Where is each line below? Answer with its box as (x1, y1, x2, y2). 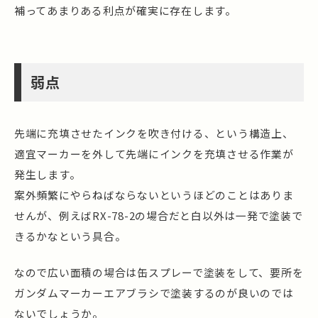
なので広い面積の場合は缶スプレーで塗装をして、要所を (14, 265, 304, 280)
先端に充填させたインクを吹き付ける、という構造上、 (14, 126, 294, 141)
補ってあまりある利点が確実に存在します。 (14, 3, 236, 18)
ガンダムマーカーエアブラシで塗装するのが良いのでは (14, 285, 294, 301)
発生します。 (14, 167, 81, 182)
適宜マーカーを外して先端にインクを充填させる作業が (14, 146, 294, 162)
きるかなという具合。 (14, 229, 126, 244)
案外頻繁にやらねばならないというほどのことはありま (14, 187, 294, 203)
